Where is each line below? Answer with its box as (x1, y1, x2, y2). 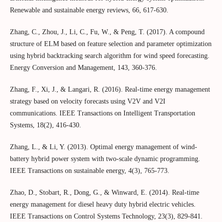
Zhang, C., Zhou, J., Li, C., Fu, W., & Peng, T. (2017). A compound (9, 28, 205, 36)
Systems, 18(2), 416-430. (9, 121, 81, 129)
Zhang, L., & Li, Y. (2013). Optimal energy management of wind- (9, 143, 197, 151)
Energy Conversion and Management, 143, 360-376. (9, 63, 157, 71)
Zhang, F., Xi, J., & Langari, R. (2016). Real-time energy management (9, 85, 210, 93)
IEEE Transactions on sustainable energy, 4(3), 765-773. (9, 166, 169, 174)
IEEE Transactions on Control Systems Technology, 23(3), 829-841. (9, 212, 203, 220)
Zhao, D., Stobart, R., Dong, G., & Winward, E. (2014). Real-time (9, 188, 199, 196)
